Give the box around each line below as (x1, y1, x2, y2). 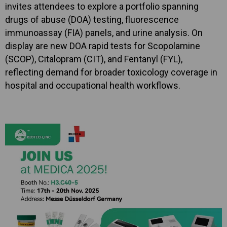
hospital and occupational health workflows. (5, 80, 180, 91)
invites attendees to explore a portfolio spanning (5, 1, 199, 12)
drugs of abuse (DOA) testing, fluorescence (5, 14, 179, 25)
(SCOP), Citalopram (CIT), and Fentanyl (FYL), (5, 54, 182, 64)
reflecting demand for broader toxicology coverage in (5, 67, 217, 78)
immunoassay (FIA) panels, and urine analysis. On (5, 27, 203, 38)
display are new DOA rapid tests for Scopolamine (5, 41, 200, 51)
